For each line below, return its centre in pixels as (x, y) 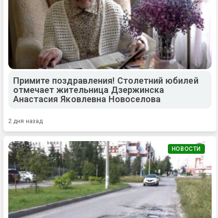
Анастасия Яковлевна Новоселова (87, 99)
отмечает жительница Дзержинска (89, 90)
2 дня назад (26, 121)
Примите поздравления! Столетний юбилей (106, 81)
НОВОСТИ (186, 149)
